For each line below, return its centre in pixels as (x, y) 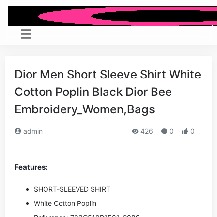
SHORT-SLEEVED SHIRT (72, 189)
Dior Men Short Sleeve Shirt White (108, 74)
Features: (31, 167)
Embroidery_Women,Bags (85, 109)
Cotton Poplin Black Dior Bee (93, 92)
